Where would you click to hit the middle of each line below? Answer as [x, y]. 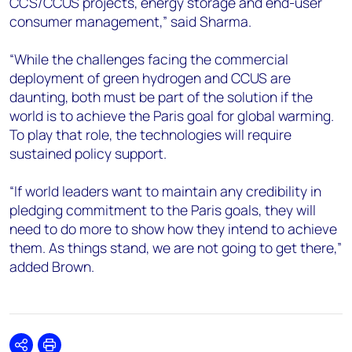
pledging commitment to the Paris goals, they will [163, 210]
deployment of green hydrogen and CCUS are [150, 78]
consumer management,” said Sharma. [130, 21]
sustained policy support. [88, 153]
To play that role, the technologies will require [150, 134]
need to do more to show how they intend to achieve [173, 229]
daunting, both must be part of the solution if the [161, 97]
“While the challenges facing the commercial [149, 59]
